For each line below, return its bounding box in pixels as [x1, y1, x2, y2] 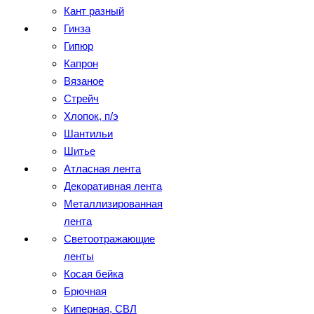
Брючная [64, 285, 107, 297]
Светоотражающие [64, 233, 155, 245]
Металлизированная [64, 198, 163, 210]
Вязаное [64, 75, 104, 87]
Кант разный [64, 5, 124, 17]
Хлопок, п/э [64, 110, 118, 122]
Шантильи [64, 128, 113, 139]
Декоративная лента [64, 180, 162, 192]
